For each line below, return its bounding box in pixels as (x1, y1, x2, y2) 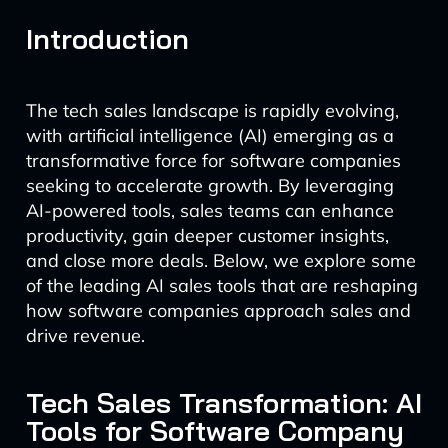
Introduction (25, 21, 189, 56)
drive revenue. (25, 324, 145, 347)
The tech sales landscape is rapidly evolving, (25, 99, 399, 122)
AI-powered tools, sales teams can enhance (25, 199, 394, 222)
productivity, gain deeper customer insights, (25, 224, 389, 247)
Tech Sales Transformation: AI (25, 385, 422, 420)
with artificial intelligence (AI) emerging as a (25, 124, 394, 147)
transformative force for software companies (25, 149, 401, 172)
